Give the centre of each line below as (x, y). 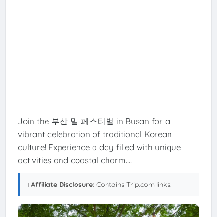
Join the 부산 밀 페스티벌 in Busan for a (94, 121)
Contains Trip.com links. (133, 184)
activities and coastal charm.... (75, 160)
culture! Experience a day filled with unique (99, 147)
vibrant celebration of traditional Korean (95, 134)
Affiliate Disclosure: (62, 184)
